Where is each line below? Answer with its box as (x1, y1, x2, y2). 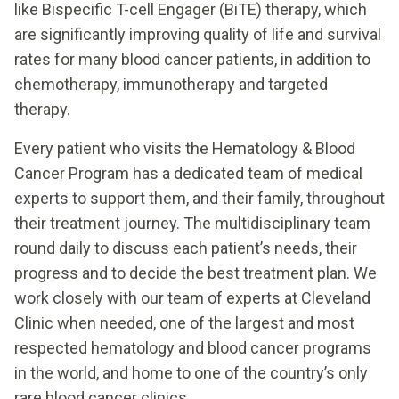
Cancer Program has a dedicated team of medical (14, 163, 362, 183)
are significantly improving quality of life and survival (14, 24, 381, 44)
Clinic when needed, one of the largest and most (14, 313, 354, 332)
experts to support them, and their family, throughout (14, 188, 385, 208)
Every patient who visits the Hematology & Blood (14, 138, 355, 158)
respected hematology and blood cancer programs (14, 338, 371, 357)
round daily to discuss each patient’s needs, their (14, 238, 357, 257)
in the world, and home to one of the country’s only (14, 362, 368, 382)
